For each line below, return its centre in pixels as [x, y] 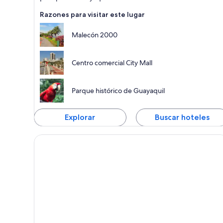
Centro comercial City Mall [112, 63]
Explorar [80, 117]
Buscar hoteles [182, 117]
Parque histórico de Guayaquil [118, 91]
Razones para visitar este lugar [92, 15]
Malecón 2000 [95, 35]
